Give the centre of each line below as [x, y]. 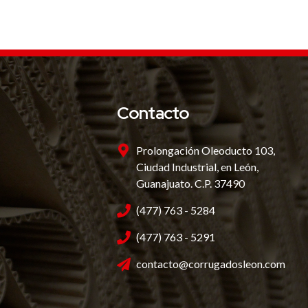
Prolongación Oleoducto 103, [205, 151]
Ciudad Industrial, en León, [197, 167]
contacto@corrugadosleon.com [210, 264]
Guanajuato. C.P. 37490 [190, 184]
